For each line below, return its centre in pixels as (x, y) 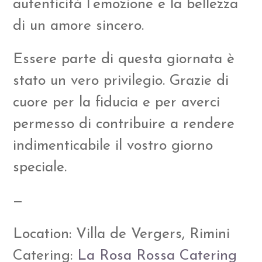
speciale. (40, 167)
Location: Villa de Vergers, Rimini (122, 234)
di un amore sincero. (79, 26)
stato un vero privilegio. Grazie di (121, 81)
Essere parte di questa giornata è (124, 59)
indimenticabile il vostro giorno (113, 146)
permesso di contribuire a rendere (124, 124)
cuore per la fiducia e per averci (117, 102)
